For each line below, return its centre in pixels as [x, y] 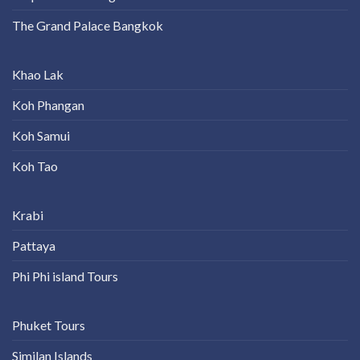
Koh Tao [35, 166]
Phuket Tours [49, 325]
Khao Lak [38, 74]
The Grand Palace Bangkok [88, 25]
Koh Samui [41, 135]
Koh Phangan [48, 104]
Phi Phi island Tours [65, 276]
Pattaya [34, 245]
